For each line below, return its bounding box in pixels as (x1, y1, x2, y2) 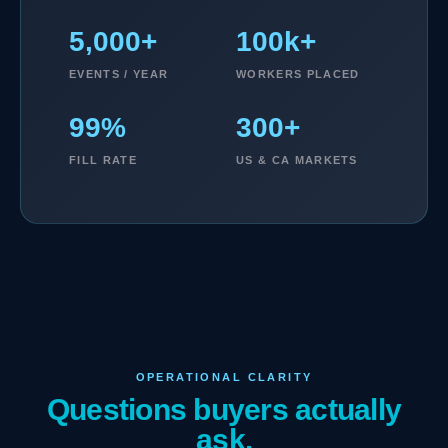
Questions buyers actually (46, 392, 402, 426)
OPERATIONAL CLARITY (135, 370, 313, 383)
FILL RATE (69, 153, 137, 166)
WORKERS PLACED (236, 67, 360, 80)
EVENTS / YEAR (69, 67, 169, 80)
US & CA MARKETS (236, 153, 358, 166)
